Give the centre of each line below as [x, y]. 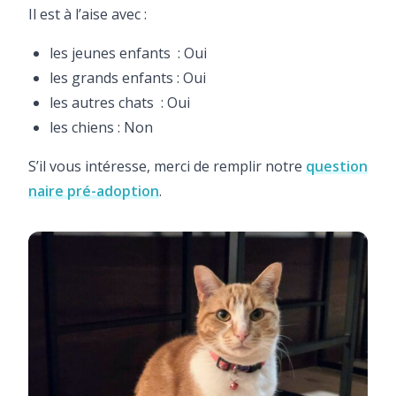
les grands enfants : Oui [128, 77]
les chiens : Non [101, 127]
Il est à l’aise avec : [88, 14]
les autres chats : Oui [120, 102]
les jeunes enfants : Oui [128, 53]
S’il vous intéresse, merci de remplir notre [167, 166]
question [337, 166]
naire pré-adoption [94, 190]
